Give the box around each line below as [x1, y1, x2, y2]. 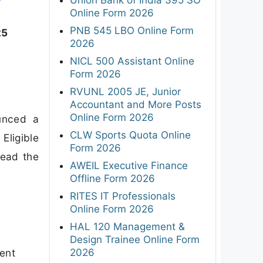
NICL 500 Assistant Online [70, 55, 194, 67]
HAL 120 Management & [70, 220, 185, 232]
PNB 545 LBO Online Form [70, 24, 194, 36]
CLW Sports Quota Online [70, 129, 191, 141]
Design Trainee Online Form [70, 233, 200, 245]
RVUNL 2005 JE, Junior [70, 85, 181, 97]
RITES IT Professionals [70, 190, 176, 202]
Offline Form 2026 [70, 172, 155, 184]
